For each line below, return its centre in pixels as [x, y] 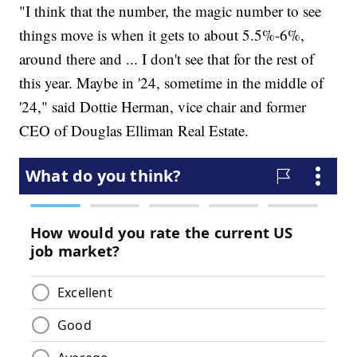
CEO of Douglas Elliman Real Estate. [134, 130]
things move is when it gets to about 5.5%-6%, [162, 34]
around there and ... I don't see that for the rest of [167, 58]
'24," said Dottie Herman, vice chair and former [163, 106]
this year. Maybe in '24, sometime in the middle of [172, 82]
